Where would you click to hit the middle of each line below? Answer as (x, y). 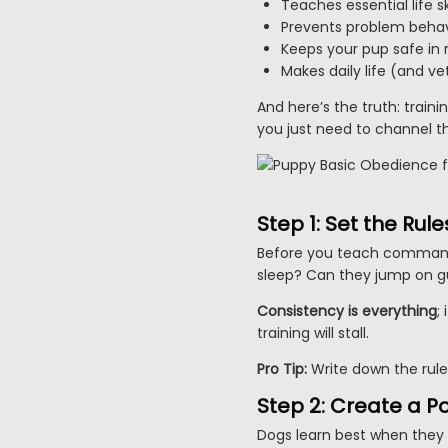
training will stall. (313, 333)
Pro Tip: (282, 369)
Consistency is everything (347, 311)
